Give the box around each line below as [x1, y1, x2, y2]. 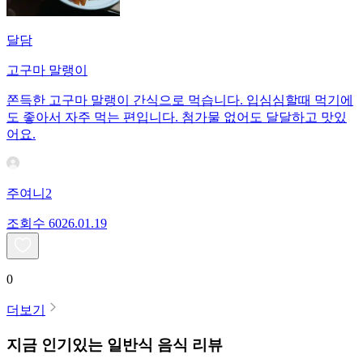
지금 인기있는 [6, 335, 103, 353]
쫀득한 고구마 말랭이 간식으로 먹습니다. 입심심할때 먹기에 [6, 93, 353, 108]
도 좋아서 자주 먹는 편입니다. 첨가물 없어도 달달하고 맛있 [6, 110, 347, 125]
